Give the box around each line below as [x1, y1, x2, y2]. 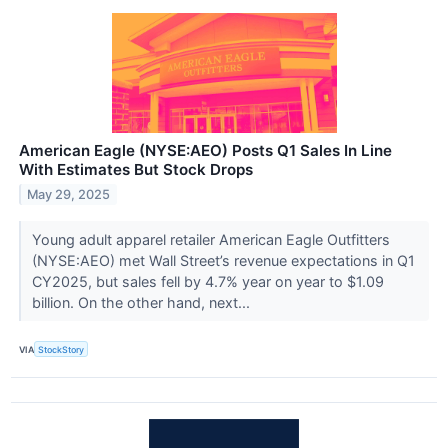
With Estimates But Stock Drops [19, 160, 253, 180]
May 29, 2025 [27, 186, 111, 202]
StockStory [38, 343, 85, 355]
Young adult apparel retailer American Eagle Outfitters [31, 231, 390, 249]
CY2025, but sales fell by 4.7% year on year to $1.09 [31, 273, 384, 291]
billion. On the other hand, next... [31, 294, 254, 312]
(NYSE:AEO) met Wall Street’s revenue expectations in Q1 [31, 252, 415, 270]
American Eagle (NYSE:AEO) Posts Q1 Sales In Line [19, 141, 392, 161]
